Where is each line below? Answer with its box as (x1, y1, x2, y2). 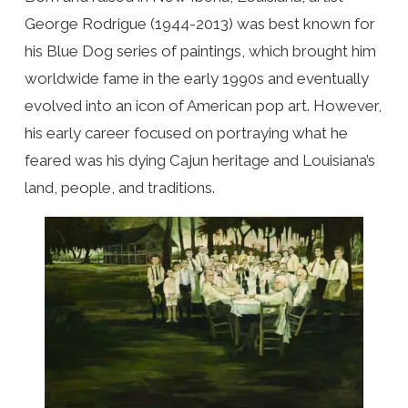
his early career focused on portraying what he (24, 124, 348, 143)
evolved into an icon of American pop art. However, (24, 97, 382, 116)
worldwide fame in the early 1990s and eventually (24, 69, 369, 88)
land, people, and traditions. (24, 178, 215, 198)
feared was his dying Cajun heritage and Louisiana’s (24, 151, 375, 170)
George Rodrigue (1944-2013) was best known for (24, 15, 375, 34)
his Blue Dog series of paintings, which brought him (24, 42, 376, 61)
